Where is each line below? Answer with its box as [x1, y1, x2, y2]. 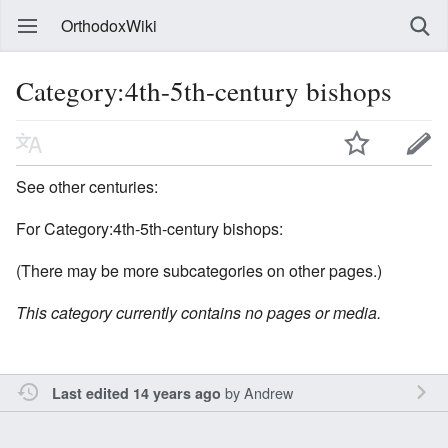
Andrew [243, 381, 293, 403]
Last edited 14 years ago [51, 382, 221, 403]
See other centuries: [16, 174, 158, 198]
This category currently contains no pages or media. [16, 300, 381, 324]
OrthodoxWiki [61, 14, 157, 37]
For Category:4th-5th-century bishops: [16, 216, 283, 240]
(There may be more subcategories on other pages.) [16, 258, 382, 282]
